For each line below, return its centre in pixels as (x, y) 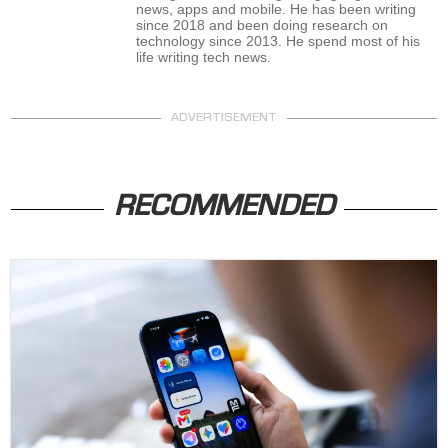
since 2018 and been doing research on (262, 25)
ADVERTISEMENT (224, 118)
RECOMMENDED (224, 209)
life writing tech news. (203, 57)
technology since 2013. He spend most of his (278, 41)
